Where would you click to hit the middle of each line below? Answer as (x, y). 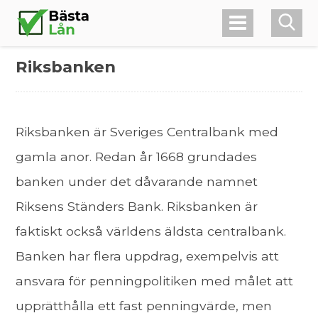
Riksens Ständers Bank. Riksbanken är (137, 206)
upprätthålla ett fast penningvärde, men (144, 305)
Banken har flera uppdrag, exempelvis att (148, 256)
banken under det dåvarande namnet (137, 181)
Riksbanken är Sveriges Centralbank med (147, 131)
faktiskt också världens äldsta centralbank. (151, 231)
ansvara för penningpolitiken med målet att (155, 280)
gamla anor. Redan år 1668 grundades (137, 156)
